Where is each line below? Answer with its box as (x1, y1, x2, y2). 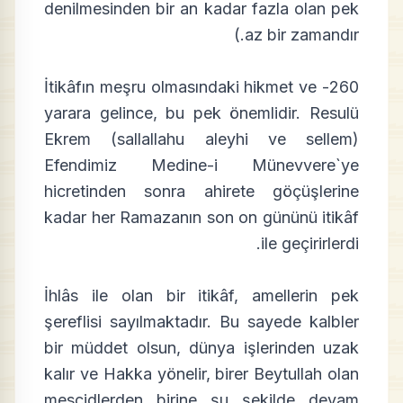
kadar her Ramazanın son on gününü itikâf (44, 208, 359, 227)
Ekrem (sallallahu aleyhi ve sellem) (44, 130, 359, 148)
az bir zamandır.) (245, 25, 359, 44)
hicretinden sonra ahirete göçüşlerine (44, 182, 359, 201)
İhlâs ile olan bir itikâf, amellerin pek (44, 286, 359, 305)
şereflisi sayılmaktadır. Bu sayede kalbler (44, 312, 359, 331)
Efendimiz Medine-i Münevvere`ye (44, 156, 359, 175)
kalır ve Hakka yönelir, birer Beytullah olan (44, 364, 359, 383)
